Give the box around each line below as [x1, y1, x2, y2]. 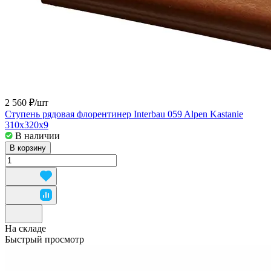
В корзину [10, 143, 46, 152]
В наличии [15, 130, 60, 141]
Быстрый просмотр [5, 233, 84, 244]
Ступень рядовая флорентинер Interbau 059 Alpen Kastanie [5, 108, 243, 119]
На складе [5, 223, 46, 233]
